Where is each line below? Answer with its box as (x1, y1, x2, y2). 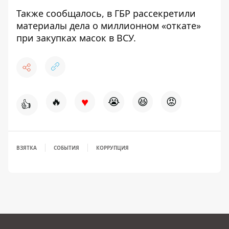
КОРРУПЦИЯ (96, 144, 129, 151)
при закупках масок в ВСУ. (16, 32, 136, 44)
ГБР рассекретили (114, 7, 196, 19)
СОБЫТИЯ (54, 144, 79, 151)
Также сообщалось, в (16, 7, 114, 19)
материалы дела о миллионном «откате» (16, 19, 201, 32)
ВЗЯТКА (16, 144, 37, 151)
